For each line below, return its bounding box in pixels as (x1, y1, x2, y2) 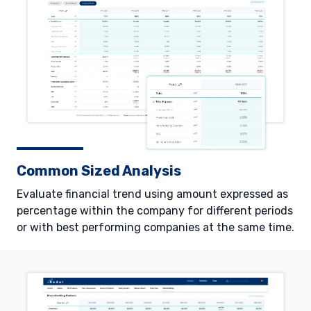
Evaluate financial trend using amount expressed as (17, 187, 288, 201)
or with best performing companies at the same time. (17, 220, 294, 234)
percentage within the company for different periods (17, 203, 293, 217)
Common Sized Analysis (17, 162, 181, 179)
